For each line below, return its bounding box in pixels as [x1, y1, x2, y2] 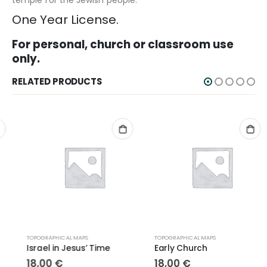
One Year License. [12, 11, 119, 28]
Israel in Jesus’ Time [12, 243, 95, 254]
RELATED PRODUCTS [12, 74, 102, 88]
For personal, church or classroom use [12, 36, 234, 52]
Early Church [139, 243, 193, 254]
